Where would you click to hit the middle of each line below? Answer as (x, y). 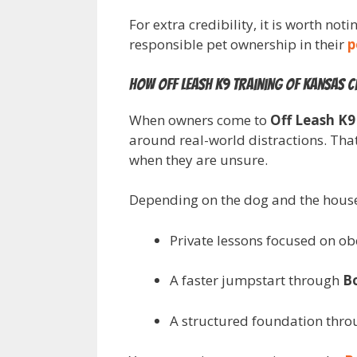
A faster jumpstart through (256, 280)
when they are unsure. (198, 159)
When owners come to (200, 120)
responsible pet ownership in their (238, 45)
